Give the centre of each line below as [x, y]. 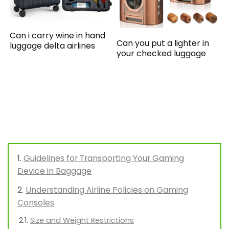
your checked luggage [162, 54]
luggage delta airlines [53, 46]
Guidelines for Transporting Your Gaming [104, 158]
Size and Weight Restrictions [82, 221]
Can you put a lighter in [163, 43]
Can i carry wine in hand [58, 36]
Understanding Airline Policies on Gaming [107, 190]
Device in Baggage [54, 171]
